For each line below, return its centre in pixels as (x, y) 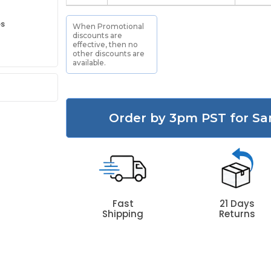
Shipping (123, 214)
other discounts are (109, 54)
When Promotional (109, 26)
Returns (237, 214)
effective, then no (106, 44)
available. (90, 63)
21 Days (237, 204)
